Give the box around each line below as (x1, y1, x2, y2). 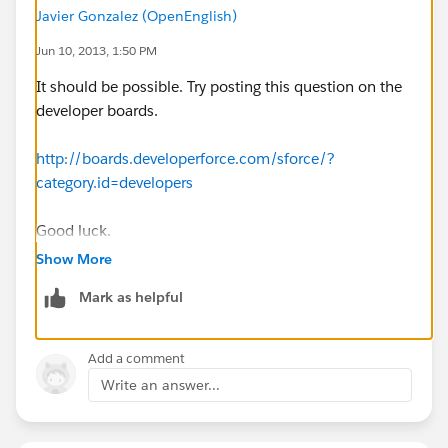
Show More (36, 249, 112, 268)
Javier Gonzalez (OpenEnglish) (36, 6, 237, 25)
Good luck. (36, 220, 111, 240)
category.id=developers (36, 172, 193, 192)
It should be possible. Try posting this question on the (36, 76, 402, 96)
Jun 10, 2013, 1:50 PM (36, 41, 157, 59)
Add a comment (88, 349, 185, 367)
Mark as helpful (79, 287, 183, 306)
